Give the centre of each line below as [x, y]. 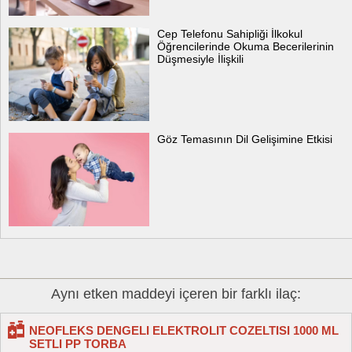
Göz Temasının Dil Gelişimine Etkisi [245, 139]
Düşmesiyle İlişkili [201, 59]
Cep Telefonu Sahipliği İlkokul [230, 34]
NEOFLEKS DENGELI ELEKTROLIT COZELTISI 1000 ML [184, 331]
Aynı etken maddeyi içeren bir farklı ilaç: [176, 294]
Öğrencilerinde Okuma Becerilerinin [246, 47]
